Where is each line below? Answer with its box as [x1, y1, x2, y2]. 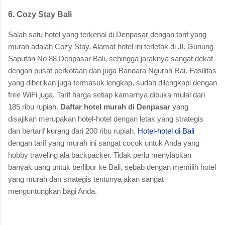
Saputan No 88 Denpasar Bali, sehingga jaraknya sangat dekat [8, 54, 213, 63]
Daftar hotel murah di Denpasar [60, 102, 170, 111]
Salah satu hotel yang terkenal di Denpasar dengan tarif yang [8, 30, 206, 39]
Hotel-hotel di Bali [138, 126, 194, 135]
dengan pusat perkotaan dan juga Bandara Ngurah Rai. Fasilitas [8, 66, 216, 75]
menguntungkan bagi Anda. [8, 186, 97, 195]
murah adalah [8, 42, 55, 51]
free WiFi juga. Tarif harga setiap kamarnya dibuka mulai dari [8, 90, 205, 99]
